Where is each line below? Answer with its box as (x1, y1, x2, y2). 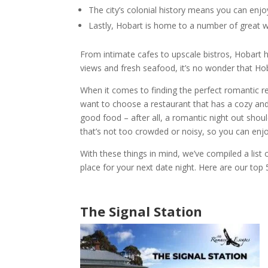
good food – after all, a (80, 112, 173, 124)
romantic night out (172, 112, 245, 124)
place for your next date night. (80, 162, 197, 173)
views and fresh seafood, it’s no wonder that (80, 62, 255, 74)
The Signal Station (80, 202, 203, 221)
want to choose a (80, 98, 151, 110)
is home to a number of (145, 20, 240, 32)
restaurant (151, 98, 191, 110)
